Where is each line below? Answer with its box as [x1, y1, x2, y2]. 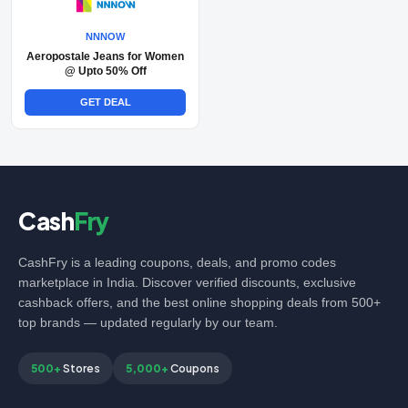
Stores [61, 362, 100, 375]
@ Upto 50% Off [64, 65, 147, 77]
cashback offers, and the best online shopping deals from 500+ [18, 295, 381, 310]
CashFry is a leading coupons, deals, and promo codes [18, 255, 336, 270]
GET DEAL [79, 97, 131, 107]
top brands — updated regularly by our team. [18, 315, 278, 330]
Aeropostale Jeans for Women [26, 50, 184, 63]
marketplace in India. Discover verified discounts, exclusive [18, 275, 356, 290]
